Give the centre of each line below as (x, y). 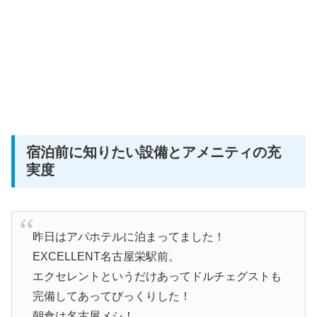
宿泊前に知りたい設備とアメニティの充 (154, 152)
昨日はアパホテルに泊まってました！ (128, 237)
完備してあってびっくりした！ (111, 296)
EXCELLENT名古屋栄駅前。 (106, 257)
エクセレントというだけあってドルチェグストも (157, 277)
